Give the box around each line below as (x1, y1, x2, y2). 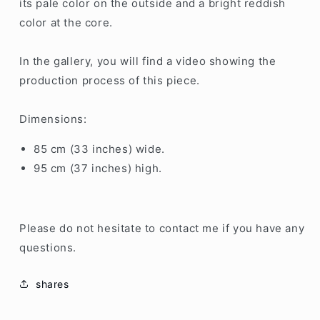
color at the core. (19, 15, 113, 29)
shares (36, 277, 69, 290)
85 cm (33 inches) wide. (34, 141, 165, 156)
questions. (19, 240, 76, 254)
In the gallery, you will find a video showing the (19, 54, 276, 68)
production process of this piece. (19, 73, 200, 87)
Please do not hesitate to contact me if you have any (19, 221, 305, 235)
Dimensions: (19, 111, 87, 126)
